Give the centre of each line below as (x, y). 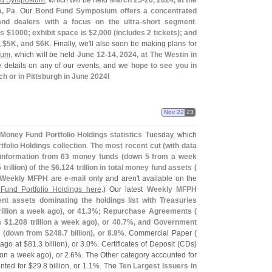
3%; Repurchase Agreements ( (142, 211)
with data (181, 146)
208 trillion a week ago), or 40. (68, 222)
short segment (168, 22)
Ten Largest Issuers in (158, 266)
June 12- (92, 55)
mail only (87, 178)
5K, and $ (23, 44)
